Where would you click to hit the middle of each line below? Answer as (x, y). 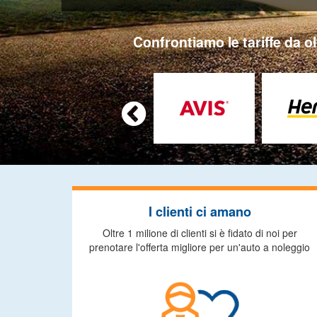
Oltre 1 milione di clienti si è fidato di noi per (200, 233)
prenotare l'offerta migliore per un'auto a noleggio (200, 247)
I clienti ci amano (200, 212)
